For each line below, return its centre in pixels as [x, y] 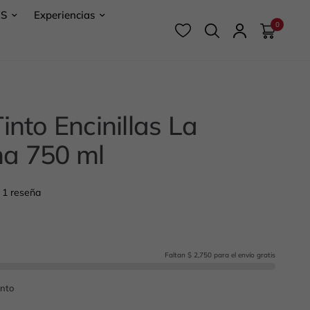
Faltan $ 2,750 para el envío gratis [220, 255]
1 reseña [21, 192]
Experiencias [65, 15]
